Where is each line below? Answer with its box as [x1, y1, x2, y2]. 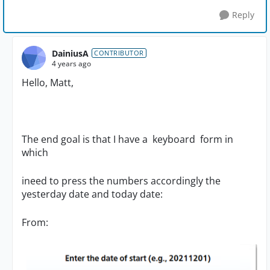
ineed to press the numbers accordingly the [22, 174, 221, 188]
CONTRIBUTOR [94, 48, 144, 58]
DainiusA [52, 47, 89, 59]
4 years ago [52, 58, 91, 69]
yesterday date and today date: [22, 187, 163, 201]
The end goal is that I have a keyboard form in [22, 133, 233, 146]
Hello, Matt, [22, 76, 74, 90]
